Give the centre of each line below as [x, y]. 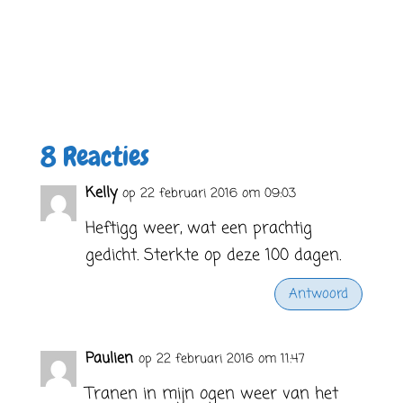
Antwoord [319, 294]
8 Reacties [94, 157]
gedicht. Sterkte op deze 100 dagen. [213, 255]
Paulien [109, 359]
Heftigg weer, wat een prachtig [198, 228]
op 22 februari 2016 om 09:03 [209, 194]
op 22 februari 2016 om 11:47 [221, 359]
